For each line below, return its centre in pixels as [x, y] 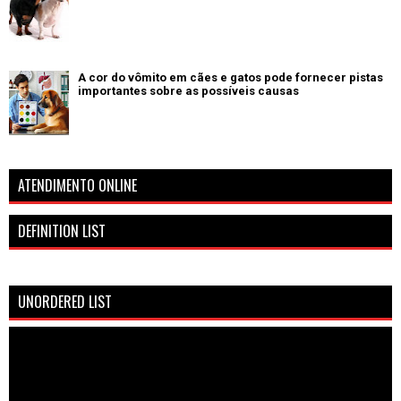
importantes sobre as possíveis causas [188, 90]
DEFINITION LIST [62, 230]
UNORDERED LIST [65, 301]
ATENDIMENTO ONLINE [77, 185]
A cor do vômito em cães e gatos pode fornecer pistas [230, 77]
